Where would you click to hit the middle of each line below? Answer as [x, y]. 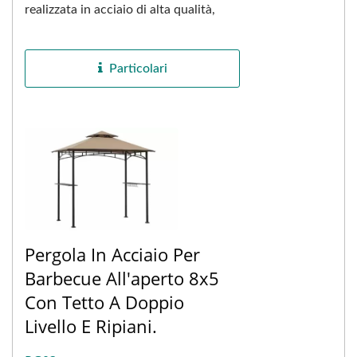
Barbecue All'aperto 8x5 [122, 278]
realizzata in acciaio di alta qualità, [120, 10]
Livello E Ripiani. [91, 326]
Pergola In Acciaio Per [112, 254]
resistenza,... [59, 54]
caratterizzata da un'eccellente [109, 32]
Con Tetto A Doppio [104, 302]
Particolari [138, 69]
